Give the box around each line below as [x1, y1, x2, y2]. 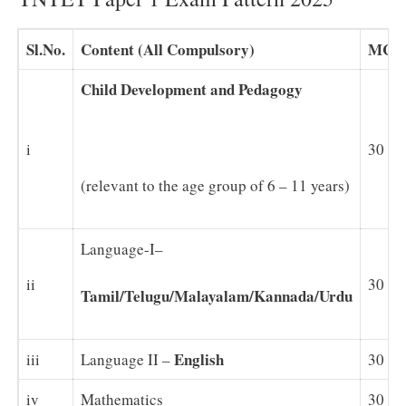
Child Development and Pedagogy [81, 77, 303, 101]
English [174, 347, 224, 371]
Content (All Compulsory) [81, 37, 255, 61]
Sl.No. [26, 37, 65, 61]
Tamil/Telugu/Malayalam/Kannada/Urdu [81, 285, 353, 308]
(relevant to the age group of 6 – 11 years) [81, 174, 350, 196]
